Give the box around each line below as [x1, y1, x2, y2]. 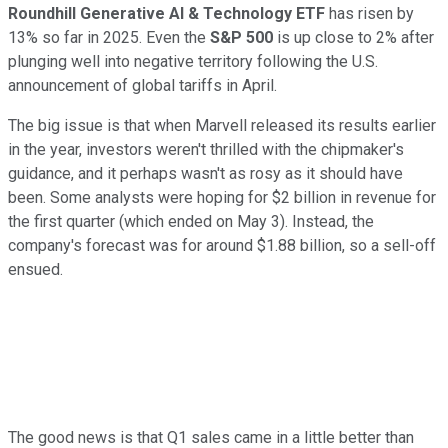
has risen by [329, 4, 414, 24]
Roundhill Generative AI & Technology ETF [8, 4, 329, 24]
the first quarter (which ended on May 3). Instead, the [8, 212, 374, 232]
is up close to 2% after [273, 28, 434, 48]
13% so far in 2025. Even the [8, 28, 210, 48]
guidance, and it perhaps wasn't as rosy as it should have [8, 164, 403, 184]
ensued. [8, 260, 63, 280]
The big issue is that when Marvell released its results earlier [8, 116, 436, 136]
